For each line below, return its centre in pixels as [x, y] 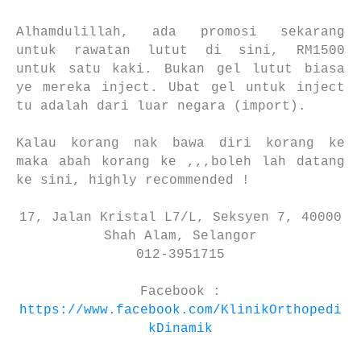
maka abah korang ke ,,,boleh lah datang [180, 162]
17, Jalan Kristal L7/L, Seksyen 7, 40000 [180, 217]
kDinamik [180, 328]
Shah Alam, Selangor [180, 236]
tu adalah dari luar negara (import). [161, 106]
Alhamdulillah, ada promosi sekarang [180, 32]
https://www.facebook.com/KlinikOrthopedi [180, 310]
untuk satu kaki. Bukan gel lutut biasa [180, 69]
